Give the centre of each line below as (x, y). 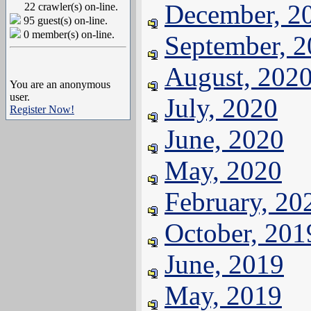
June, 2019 (224, 264)
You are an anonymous (60, 84)
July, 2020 (221, 108)
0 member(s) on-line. (68, 34)
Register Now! (42, 109)
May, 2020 (223, 170)
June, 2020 (224, 139)
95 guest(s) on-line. (64, 20)
